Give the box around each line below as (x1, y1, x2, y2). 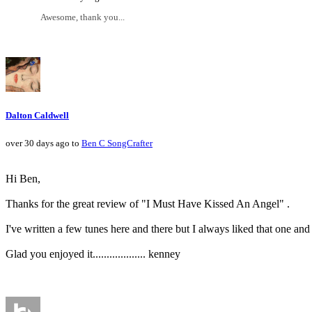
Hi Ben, (6, 173, 40, 185)
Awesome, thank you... (40, 12, 125, 23)
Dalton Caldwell (6, 110, 69, 121)
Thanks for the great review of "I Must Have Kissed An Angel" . (6, 198, 290, 210)
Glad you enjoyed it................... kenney (6, 248, 180, 260)
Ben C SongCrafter (81, 138, 153, 149)
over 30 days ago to (6, 138, 81, 149)
